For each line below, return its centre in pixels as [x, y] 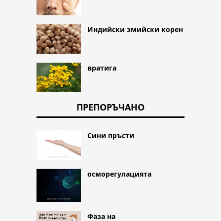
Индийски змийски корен [135, 29]
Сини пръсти [111, 136]
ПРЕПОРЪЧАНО [110, 107]
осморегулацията [119, 174]
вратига [102, 68]
